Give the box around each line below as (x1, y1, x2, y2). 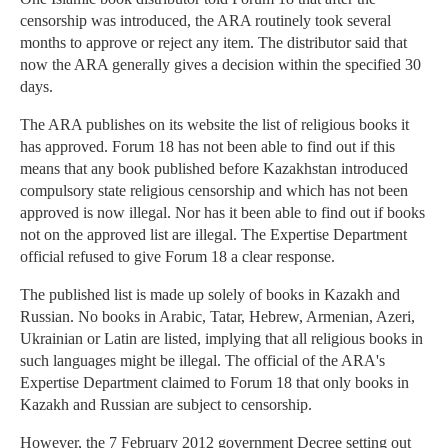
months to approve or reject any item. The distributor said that (20, 34, 407, 52)
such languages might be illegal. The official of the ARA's (20, 352, 385, 370)
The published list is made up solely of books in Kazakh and (20, 286, 400, 304)
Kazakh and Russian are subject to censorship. (20, 396, 312, 414)
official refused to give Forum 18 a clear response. (20, 248, 335, 266)
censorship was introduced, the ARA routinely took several (20, 12, 391, 30)
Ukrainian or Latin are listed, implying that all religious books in (20, 330, 423, 348)
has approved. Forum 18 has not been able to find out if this (20, 138, 395, 156)
